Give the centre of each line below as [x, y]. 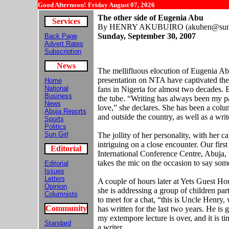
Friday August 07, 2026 [121, 5]
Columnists [61, 194]
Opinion [55, 186]
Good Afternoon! [62, 5]
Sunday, [112, 36]
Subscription [63, 51]
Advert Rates [64, 44]
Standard [58, 223]
